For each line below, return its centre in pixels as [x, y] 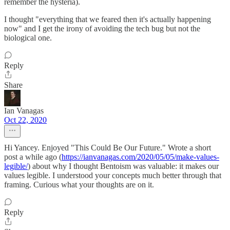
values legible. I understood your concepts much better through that [113, 175]
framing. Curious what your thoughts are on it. [79, 185]
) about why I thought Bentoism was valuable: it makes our [123, 166]
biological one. [28, 38]
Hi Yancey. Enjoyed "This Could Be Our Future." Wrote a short [108, 148]
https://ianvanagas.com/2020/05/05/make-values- [140, 157]
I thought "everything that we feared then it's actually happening [108, 19]
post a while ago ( [33, 157]
